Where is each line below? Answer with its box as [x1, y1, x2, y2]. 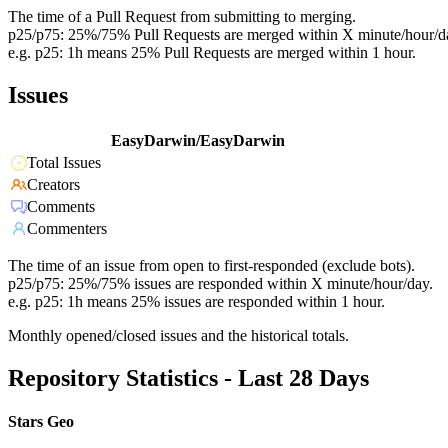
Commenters [27, 220, 107, 238]
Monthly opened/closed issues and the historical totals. [8, 327, 349, 345]
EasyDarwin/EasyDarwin [111, 132, 285, 150]
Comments [27, 198, 95, 216]
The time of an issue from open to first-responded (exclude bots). [8, 257, 415, 275]
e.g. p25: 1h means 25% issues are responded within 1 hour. [8, 293, 385, 311]
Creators [27, 176, 80, 194]
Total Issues [27, 154, 101, 172]
